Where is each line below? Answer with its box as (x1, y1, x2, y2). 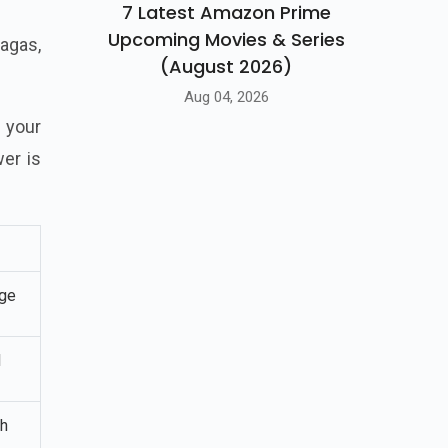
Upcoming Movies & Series (107, 27, 345, 53)
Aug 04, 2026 (183, 87, 269, 106)
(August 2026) (160, 54, 292, 80)
